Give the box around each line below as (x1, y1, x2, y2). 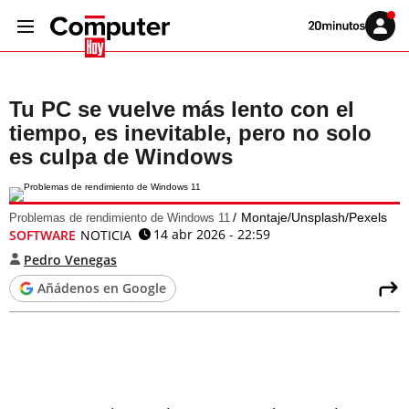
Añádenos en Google (37, 279, 166, 297)
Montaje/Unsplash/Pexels (241, 210, 387, 225)
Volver (308, 19, 333, 30)
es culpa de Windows (9, 144, 233, 169)
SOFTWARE (9, 226, 76, 244)
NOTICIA (80, 226, 131, 244)
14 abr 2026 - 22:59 (153, 225, 270, 243)
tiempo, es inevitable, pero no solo (9, 121, 372, 145)
